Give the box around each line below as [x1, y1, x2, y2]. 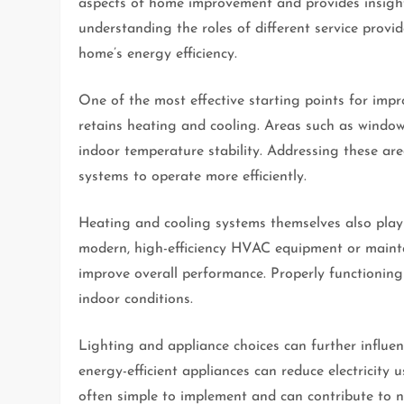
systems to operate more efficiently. [78, 170, 308, 185]
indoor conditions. [78, 292, 194, 308]
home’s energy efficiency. [78, 47, 238, 62]
